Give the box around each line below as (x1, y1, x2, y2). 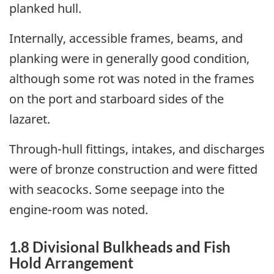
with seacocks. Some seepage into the (9, 180, 224, 198)
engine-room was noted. (9, 201, 148, 218)
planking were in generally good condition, (9, 50, 250, 67)
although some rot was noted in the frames (9, 70, 254, 87)
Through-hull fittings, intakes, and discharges (9, 140, 265, 157)
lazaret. (9, 110, 50, 127)
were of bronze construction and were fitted (9, 160, 257, 177)
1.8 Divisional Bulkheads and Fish (9, 237, 231, 256)
